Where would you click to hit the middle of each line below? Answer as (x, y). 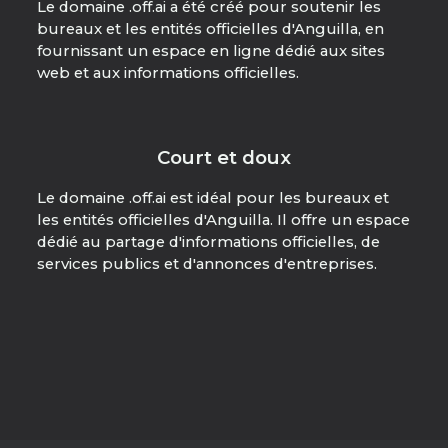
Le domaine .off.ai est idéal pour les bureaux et (212, 198)
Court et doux (223, 158)
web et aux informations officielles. (167, 73)
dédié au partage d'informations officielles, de (208, 242)
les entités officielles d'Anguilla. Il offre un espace (223, 220)
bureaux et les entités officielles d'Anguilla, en (210, 29)
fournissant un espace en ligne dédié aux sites (210, 51)
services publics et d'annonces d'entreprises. (206, 264)
